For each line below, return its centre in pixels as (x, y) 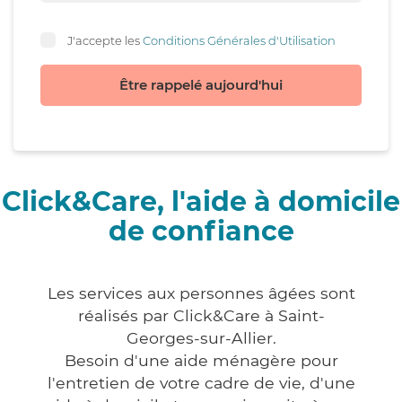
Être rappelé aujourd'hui (201, 85)
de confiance (201, 232)
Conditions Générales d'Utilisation (239, 40)
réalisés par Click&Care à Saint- (201, 316)
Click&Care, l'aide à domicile (201, 202)
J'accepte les (105, 40)
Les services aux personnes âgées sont (201, 293)
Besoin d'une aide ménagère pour (201, 361)
